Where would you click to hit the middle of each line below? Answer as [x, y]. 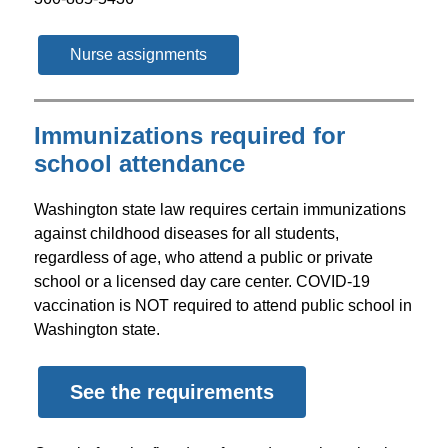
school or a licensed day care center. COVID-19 [201, 281]
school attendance [139, 163]
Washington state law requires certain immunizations [219, 209]
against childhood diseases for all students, [186, 233]
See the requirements [171, 392]
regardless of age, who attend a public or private [203, 257]
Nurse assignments [138, 54]
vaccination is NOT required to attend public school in [222, 305]
